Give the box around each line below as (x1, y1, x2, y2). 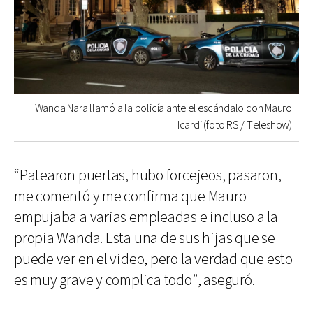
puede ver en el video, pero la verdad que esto (14, 249, 293, 270)
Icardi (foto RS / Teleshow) (177, 117, 292, 133)
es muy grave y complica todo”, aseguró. (14, 270, 255, 291)
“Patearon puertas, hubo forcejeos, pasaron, (14, 165, 282, 186)
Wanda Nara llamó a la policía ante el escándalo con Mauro (34, 101, 292, 116)
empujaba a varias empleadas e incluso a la (14, 207, 278, 228)
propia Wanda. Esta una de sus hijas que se (14, 228, 275, 249)
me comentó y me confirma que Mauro (14, 186, 247, 207)
